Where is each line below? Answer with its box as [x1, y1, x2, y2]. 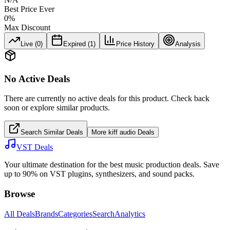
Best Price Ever [4, 4, 54, 13]
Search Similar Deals [21, 128, 83, 137]
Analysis [175, 40, 201, 48]
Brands [35, 209, 58, 218]
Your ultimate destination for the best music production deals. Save [4, 160, 219, 169]
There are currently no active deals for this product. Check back [4, 94, 209, 103]
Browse [4, 188, 35, 200]
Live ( [21, 40, 37, 48]
